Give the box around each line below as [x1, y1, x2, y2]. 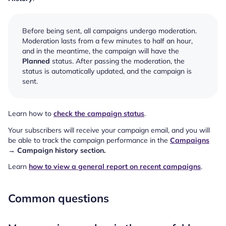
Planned [22, 56, 50, 66]
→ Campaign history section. [8, 145, 105, 155]
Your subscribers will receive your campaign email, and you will [8, 125, 210, 135]
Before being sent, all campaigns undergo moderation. [22, 26, 197, 36]
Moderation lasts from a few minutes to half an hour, [22, 36, 193, 46]
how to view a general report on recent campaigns [29, 162, 201, 172]
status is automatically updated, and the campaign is [22, 67, 192, 76]
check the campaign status [53, 109, 144, 119]
